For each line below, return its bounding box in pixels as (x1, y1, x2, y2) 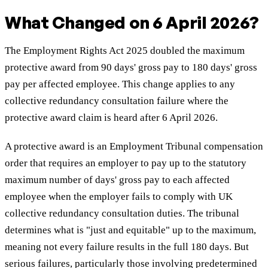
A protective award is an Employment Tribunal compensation (5, 141, 263, 153)
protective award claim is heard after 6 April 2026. (5, 112, 218, 124)
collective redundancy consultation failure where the (5, 95, 229, 107)
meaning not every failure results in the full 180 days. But (5, 241, 249, 253)
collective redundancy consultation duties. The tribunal (5, 208, 239, 220)
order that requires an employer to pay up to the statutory (5, 157, 246, 169)
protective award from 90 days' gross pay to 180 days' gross (5, 62, 257, 74)
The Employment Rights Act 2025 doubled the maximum (5, 45, 245, 57)
